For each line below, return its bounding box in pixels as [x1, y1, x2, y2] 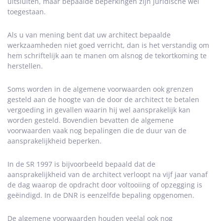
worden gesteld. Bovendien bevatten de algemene [7, 115, 174, 125]
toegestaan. [7, 7, 46, 16]
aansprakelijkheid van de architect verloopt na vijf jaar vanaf [7, 170, 208, 179]
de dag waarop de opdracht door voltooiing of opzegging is [7, 180, 202, 189]
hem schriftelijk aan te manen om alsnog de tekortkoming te [7, 51, 207, 60]
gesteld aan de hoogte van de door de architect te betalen [7, 95, 199, 104]
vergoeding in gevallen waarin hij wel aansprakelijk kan [7, 105, 190, 114]
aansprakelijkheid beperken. [7, 136, 102, 146]
